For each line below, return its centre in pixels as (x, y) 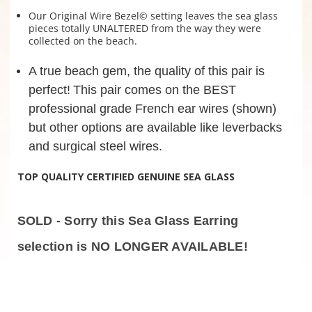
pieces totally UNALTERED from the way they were (145, 29)
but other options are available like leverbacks (155, 128)
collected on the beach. (83, 41)
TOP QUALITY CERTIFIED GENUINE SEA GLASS (126, 177)
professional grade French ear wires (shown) (152, 109)
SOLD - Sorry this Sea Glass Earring (128, 221)
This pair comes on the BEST (154, 90)
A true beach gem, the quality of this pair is (146, 71)
